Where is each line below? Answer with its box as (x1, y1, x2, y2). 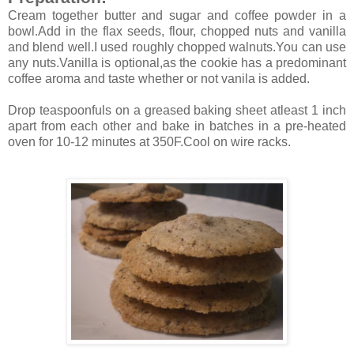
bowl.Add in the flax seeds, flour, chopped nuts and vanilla (8, 24, 346, 38)
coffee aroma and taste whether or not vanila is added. (8, 71, 310, 85)
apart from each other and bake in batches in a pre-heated (8, 119, 346, 133)
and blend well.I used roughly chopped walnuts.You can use (8, 40, 346, 54)
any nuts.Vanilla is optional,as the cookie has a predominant (8, 55, 346, 70)
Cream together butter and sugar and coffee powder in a (8, 8, 346, 22)
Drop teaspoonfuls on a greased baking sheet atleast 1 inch (8, 103, 346, 117)
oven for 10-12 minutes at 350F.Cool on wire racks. (8, 134, 291, 149)
